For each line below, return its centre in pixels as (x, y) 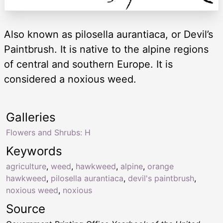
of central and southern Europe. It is (88, 64)
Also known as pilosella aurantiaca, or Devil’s (109, 35)
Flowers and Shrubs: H (48, 133)
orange (161, 167)
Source (26, 209)
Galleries (31, 117)
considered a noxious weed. (70, 79)
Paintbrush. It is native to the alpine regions (106, 50)
